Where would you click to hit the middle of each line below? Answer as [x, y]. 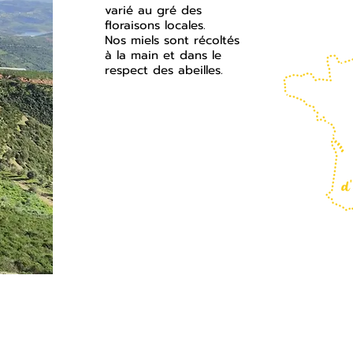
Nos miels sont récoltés [172, 40]
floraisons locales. [155, 25]
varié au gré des [153, 10]
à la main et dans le [163, 55]
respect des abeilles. [164, 70]
